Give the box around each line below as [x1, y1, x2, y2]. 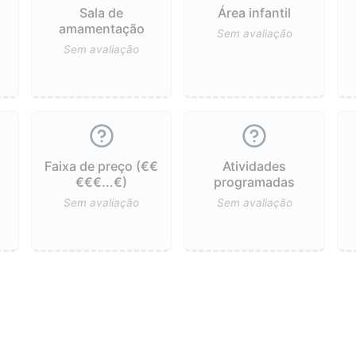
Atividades [222, 157, 287, 174]
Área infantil [218, 4, 292, 21]
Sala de [79, 4, 124, 21]
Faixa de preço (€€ [44, 157, 159, 174]
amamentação [58, 20, 145, 37]
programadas [214, 173, 296, 190]
